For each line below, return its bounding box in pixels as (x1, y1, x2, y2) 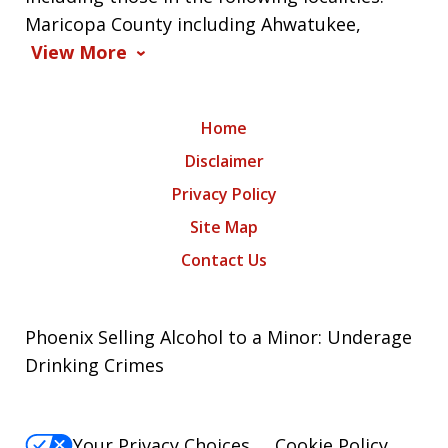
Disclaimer (184, 149, 264, 172)
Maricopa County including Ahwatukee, (25, 11, 361, 36)
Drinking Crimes (25, 352, 164, 377)
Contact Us (181, 248, 267, 271)
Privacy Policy (171, 182, 277, 205)
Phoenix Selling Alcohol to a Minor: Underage (25, 324, 412, 349)
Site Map (190, 215, 258, 238)
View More (31, 39, 127, 64)
